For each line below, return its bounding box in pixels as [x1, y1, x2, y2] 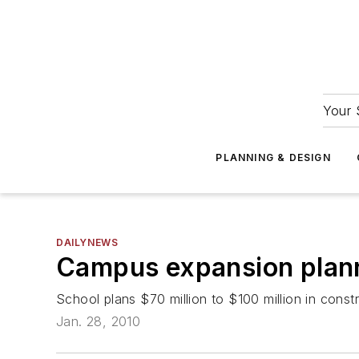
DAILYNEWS [56, 236, 119, 248]
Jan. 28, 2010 [56, 313, 141, 330]
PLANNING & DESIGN [216, 151, 331, 163]
